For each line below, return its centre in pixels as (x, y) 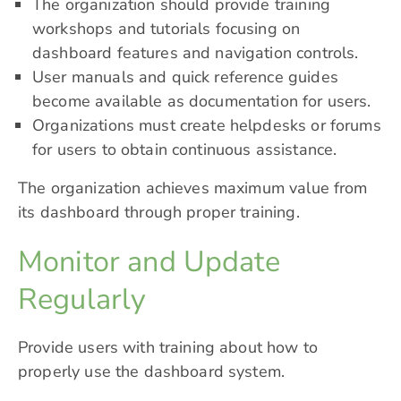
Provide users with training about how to (168, 348)
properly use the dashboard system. (152, 372)
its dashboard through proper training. (159, 213)
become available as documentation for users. (202, 102)
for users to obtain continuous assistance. (185, 150)
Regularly (82, 299)
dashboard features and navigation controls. (196, 53)
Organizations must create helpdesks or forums (207, 126)
